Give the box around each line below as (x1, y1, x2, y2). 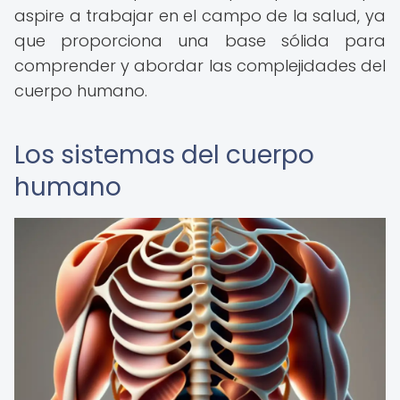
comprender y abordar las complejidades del (14, 54, 386, 77)
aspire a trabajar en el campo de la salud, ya (14, 4, 386, 27)
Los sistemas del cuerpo (14, 137, 314, 172)
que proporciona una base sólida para (14, 29, 386, 52)
